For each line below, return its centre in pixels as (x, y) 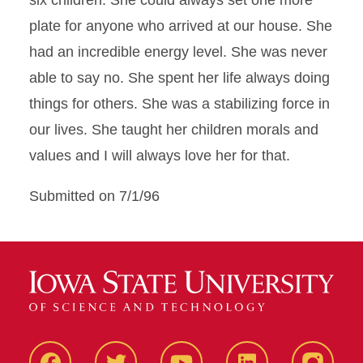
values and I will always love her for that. (160, 156)
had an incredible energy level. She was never (178, 52)
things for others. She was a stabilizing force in (179, 104)
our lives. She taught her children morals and (174, 130)
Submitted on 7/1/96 (94, 196)
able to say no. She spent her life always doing (179, 78)
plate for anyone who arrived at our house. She (181, 26)
